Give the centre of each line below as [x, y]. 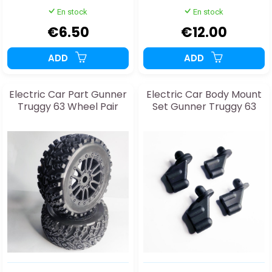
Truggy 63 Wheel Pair [68, 107]
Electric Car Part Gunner [68, 95]
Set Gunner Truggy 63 [204, 107]
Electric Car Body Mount [204, 95]
